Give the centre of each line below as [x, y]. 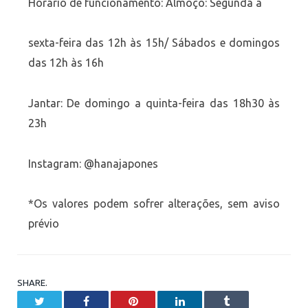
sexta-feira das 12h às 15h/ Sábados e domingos [154, 43]
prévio [43, 224]
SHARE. [32, 283]
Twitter [59, 301]
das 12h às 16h [66, 63]
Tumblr [245, 301]
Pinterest [156, 301]
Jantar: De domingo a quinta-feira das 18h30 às [154, 103]
